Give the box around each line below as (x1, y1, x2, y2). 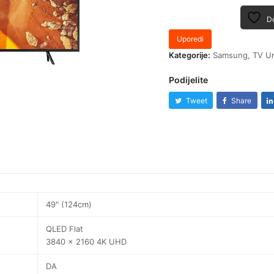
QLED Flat (46, 224, 84, 234)
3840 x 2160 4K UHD (46, 237, 127, 247)
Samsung (213, 50, 248, 60)
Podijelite (169, 74, 209, 85)
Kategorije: (169, 50, 211, 60)
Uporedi (177, 34, 204, 44)
